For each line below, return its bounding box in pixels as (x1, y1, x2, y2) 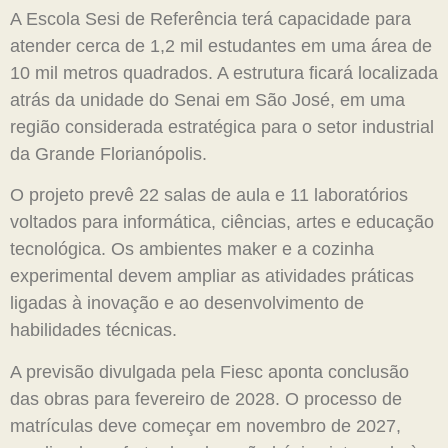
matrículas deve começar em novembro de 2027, (10, 415, 401, 436)
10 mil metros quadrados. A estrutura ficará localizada (10, 63, 438, 83)
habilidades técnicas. (10, 320, 177, 341)
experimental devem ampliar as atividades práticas (10, 266, 414, 287)
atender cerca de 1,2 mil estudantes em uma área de (10, 36, 432, 56)
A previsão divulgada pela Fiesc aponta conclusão (10, 361, 409, 382)
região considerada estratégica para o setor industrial (10, 117, 434, 137)
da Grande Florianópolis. (10, 144, 207, 164)
